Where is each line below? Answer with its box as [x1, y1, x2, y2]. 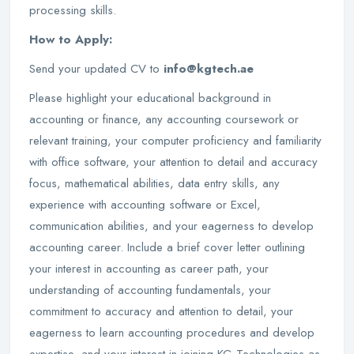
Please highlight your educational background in [29, 89, 271, 107]
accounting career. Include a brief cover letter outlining [29, 239, 305, 256]
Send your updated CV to [29, 60, 160, 77]
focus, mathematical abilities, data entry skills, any [29, 175, 280, 192]
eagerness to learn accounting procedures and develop [29, 324, 314, 341]
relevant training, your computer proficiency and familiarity [29, 132, 322, 149]
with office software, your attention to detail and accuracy [29, 153, 318, 171]
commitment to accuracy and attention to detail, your [29, 303, 293, 320]
